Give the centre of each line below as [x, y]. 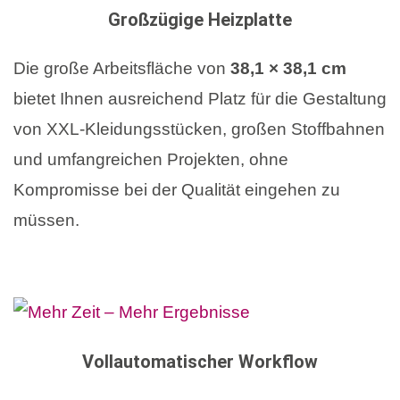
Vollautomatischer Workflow [200, 362]
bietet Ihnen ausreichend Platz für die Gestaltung [200, 99]
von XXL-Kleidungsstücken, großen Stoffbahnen [199, 129]
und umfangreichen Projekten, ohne [151, 159]
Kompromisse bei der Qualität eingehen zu [177, 190]
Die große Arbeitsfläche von [122, 68]
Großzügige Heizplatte [200, 20]
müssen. [46, 220]
